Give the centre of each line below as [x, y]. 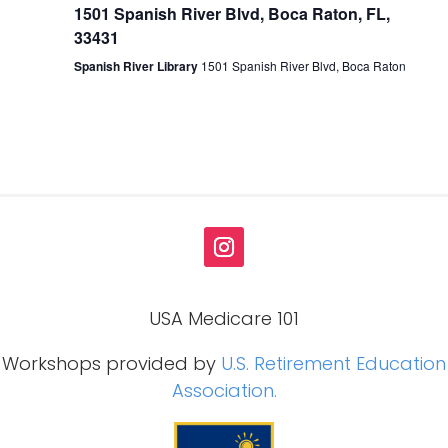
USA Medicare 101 [224, 318]
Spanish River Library [137, 65]
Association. [224, 390]
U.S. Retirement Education [333, 363]
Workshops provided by [111, 363]
